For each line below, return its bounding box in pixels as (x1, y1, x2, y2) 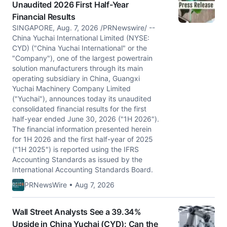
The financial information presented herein (12, 125, 152, 133)
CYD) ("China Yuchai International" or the (12, 44, 147, 52)
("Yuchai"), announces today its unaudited (12, 94, 152, 103)
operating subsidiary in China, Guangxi (12, 74, 140, 83)
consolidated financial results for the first (12, 104, 146, 113)
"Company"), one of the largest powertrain (12, 54, 153, 62)
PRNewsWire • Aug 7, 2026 (24, 180, 115, 189)
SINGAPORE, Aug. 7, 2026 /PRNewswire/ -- (12, 23, 155, 32)
